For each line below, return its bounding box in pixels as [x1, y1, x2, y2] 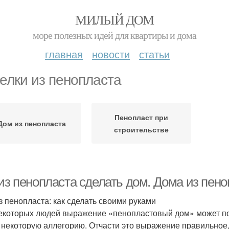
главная [45, 47, 83, 61]
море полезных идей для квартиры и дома [33, 28, 196, 42]
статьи [139, 47, 170, 61]
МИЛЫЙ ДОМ [75, 11, 154, 28]
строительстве [114, 124, 169, 134]
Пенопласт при [114, 112, 168, 122]
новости [92, 47, 130, 61]
